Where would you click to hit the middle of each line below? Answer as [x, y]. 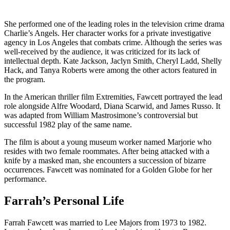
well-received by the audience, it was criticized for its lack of [102, 52]
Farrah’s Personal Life [64, 200]
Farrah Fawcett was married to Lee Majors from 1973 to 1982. [105, 222]
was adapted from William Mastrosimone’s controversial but [101, 116]
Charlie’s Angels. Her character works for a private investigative [108, 33]
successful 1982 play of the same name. [68, 125]
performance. [25, 179]
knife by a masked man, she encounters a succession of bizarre [105, 161]
